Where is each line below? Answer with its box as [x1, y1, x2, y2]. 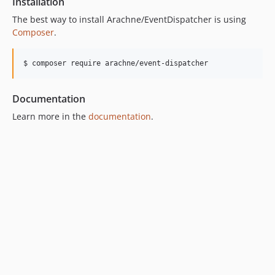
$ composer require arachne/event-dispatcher [23, 59, 208, 68]
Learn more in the [12, 110, 88, 123]
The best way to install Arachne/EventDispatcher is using [12, 14, 246, 26]
